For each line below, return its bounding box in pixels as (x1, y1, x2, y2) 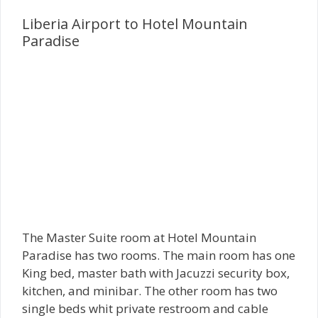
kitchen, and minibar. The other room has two (22, 282, 278, 299)
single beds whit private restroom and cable (22, 300, 268, 317)
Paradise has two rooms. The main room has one (22, 246, 295, 263)
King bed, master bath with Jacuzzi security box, (22, 264, 290, 281)
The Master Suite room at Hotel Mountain (22, 229, 256, 246)
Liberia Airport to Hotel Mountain (22, 14, 248, 34)
